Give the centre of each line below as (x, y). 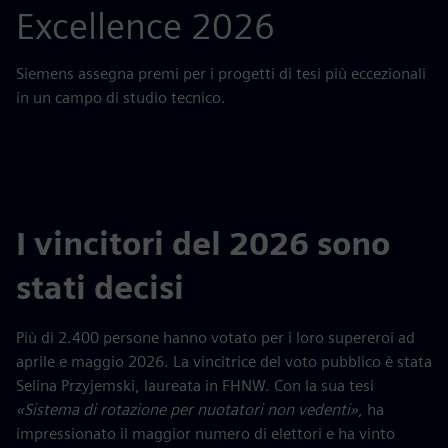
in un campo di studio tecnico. (121, 97)
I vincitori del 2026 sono (203, 243)
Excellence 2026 (145, 26)
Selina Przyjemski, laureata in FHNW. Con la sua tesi (195, 385)
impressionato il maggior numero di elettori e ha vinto (205, 433)
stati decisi (100, 287)
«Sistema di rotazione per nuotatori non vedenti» (187, 409)
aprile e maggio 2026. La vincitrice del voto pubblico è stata (224, 361)
